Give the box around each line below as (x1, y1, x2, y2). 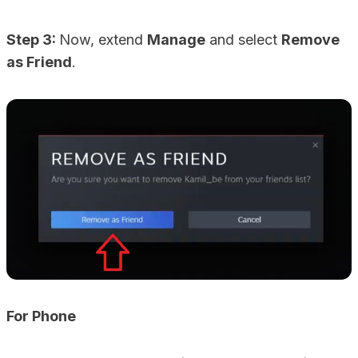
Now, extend (59, 31, 147, 48)
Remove (281, 31, 340, 48)
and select (205, 31, 281, 48)
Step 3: (6, 31, 59, 48)
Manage (147, 31, 205, 48)
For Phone (6, 308, 76, 324)
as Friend (6, 54, 72, 70)
